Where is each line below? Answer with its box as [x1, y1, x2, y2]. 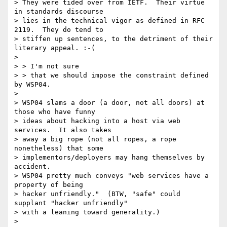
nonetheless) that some [14, 144, 103, 153]
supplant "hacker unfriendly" [14, 199, 128, 207]
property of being [14, 181, 83, 189]
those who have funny [14, 108, 95, 116]
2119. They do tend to [14, 26, 103, 34]
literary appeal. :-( [14, 44, 95, 52]
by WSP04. [14, 81, 51, 89]
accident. [14, 163, 51, 171]
